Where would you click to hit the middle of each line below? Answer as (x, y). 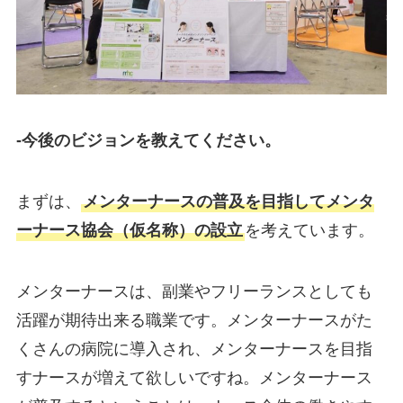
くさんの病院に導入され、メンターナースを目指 (194, 349)
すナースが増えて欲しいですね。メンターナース (194, 378)
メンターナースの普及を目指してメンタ (228, 202)
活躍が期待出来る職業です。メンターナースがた (194, 321)
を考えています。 (309, 231)
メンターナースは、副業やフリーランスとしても (194, 292)
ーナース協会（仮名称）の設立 (129, 231)
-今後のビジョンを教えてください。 (148, 141)
